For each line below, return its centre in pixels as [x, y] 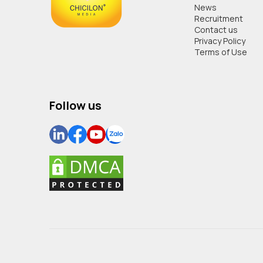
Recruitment [219, 18]
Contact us [216, 30]
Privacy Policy [220, 41]
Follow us [75, 105]
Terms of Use [221, 52]
